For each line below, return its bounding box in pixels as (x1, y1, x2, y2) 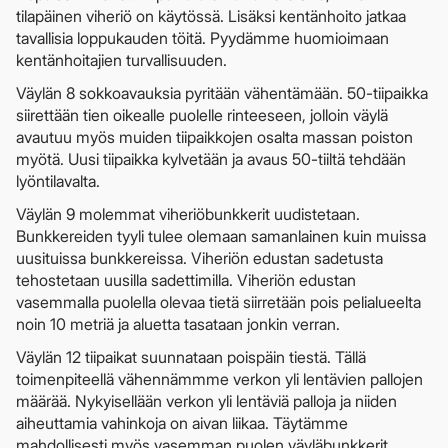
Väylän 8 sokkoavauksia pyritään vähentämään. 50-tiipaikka (16, 83, 428, 104)
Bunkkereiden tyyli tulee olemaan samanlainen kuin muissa (16, 226, 426, 247)
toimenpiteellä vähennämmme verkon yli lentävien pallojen (16, 369, 423, 390)
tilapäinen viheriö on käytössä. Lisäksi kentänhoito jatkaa (16, 6, 406, 27)
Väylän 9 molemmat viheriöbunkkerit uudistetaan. (16, 204, 360, 225)
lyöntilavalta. (16, 171, 100, 192)
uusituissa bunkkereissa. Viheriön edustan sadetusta (16, 248, 383, 269)
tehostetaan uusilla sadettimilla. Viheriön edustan (16, 270, 356, 291)
